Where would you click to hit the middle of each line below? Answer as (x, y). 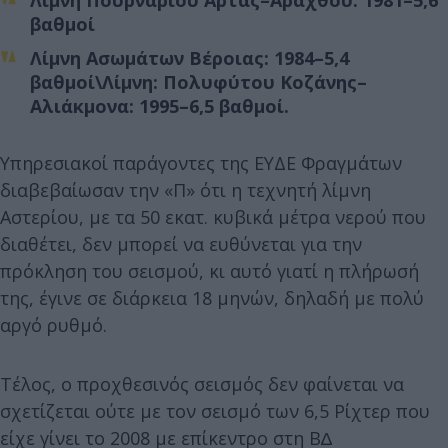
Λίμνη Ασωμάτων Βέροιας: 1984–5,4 (189, 57)
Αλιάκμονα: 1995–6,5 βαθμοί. (159, 105)
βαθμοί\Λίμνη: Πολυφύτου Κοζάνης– (198, 81)
